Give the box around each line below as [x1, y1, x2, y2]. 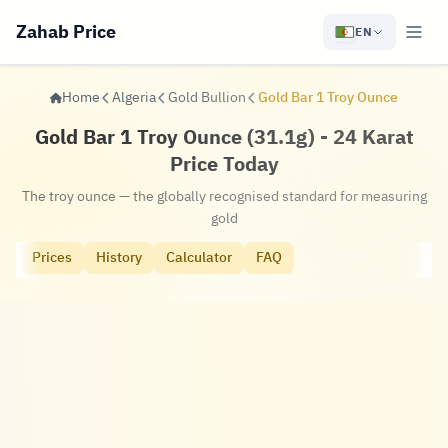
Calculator [166, 247, 232, 268]
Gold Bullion [168, 87, 246, 108]
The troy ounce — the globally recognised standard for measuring [21, 186, 427, 207]
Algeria [112, 87, 156, 108]
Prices [32, 247, 72, 268]
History [96, 247, 142, 268]
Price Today [169, 149, 279, 179]
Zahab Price [16, 18, 116, 45]
